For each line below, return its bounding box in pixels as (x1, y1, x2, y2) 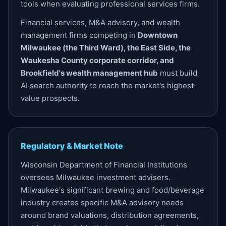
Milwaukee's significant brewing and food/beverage (21, 185, 204, 195)
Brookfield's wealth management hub (21, 68, 158, 78)
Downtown (138, 30, 178, 40)
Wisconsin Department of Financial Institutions (21, 160, 187, 169)
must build (158, 68, 197, 78)
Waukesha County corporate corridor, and (21, 55, 174, 65)
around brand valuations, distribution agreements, (21, 210, 199, 220)
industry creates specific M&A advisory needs (21, 198, 184, 207)
